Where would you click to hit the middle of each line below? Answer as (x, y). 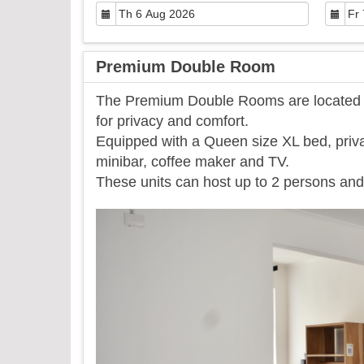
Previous (171, 219)
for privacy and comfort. (172, 121)
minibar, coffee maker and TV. (193, 162)
